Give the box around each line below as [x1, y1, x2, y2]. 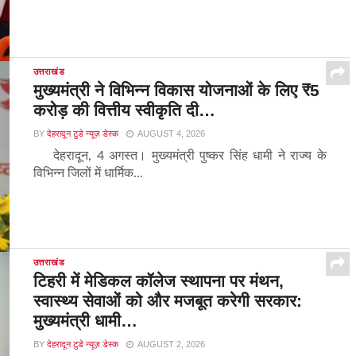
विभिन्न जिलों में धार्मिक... [33, 167, 143, 180]
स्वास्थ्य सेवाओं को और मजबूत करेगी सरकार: [33, 292, 302, 311]
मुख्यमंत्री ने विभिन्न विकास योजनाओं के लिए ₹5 [33, 81, 319, 100]
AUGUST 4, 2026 [137, 129, 205, 139]
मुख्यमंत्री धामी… [33, 311, 137, 331]
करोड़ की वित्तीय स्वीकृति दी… [33, 101, 215, 120]
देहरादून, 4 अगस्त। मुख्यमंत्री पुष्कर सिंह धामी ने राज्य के [33, 149, 327, 163]
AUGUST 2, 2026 [137, 339, 205, 350]
